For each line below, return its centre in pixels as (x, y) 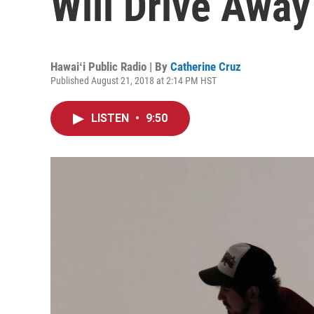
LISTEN (111, 118)
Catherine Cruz (206, 67)
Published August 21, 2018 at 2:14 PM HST (134, 81)
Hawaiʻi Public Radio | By (110, 67)
